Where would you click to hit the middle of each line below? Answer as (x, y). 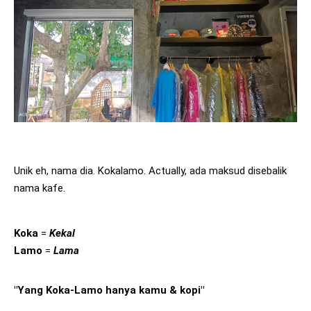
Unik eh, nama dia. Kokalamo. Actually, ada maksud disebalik (150, 170)
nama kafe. (41, 188)
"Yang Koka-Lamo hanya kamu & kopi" (109, 290)
